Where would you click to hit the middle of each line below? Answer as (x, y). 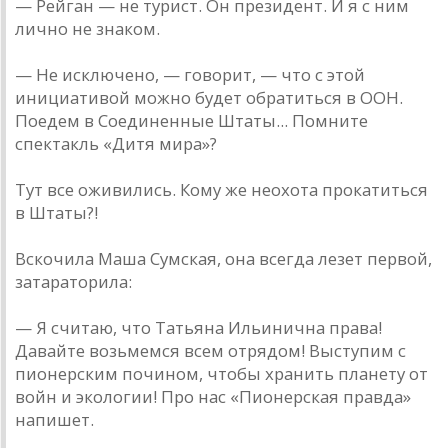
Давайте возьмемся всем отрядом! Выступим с (210, 351)
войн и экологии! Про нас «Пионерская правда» (213, 397)
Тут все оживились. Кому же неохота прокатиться (221, 190)
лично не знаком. (87, 29)
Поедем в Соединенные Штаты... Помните (191, 121)
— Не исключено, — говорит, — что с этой (190, 75)
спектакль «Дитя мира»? (116, 144)
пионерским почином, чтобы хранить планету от (221, 374)
